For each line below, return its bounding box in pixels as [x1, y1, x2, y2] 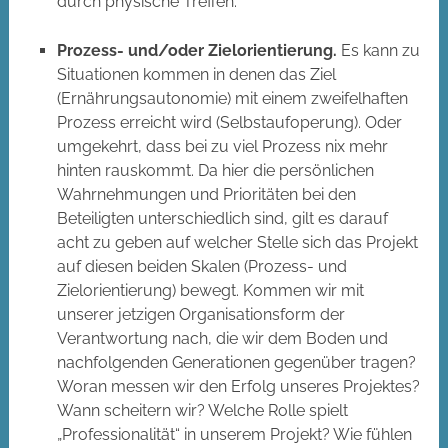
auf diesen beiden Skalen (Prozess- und [56, 257, 347, 277]
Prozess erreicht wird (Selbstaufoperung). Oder [56, 113, 402, 133]
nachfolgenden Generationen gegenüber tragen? [56, 353, 416, 373]
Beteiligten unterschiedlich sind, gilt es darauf [56, 209, 388, 229]
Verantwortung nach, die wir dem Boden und [56, 329, 388, 349]
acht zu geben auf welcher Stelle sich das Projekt [56, 233, 418, 253]
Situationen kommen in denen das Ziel [56, 65, 336, 85]
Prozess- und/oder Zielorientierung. [56, 41, 337, 61]
